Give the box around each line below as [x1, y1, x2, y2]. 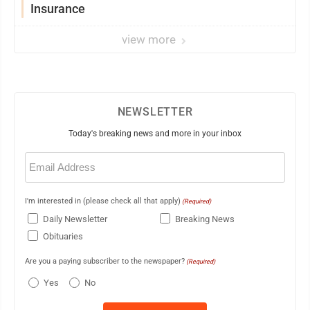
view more [122, 32, 179, 46]
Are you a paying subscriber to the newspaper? [25, 256, 185, 266]
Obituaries [43, 231, 83, 242]
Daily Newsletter [43, 214, 107, 225]
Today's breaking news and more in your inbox [69, 128, 241, 138]
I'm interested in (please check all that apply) [25, 196, 181, 206]
